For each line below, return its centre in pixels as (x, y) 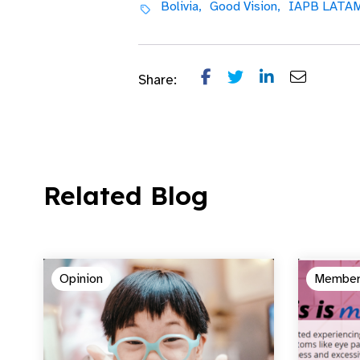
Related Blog (126, 195)
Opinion (81, 279)
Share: (157, 80)
